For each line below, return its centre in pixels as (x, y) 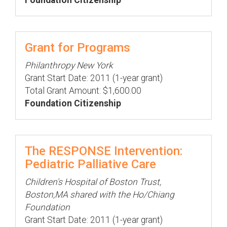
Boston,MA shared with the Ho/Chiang (100, 195)
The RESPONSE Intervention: (104, 151)
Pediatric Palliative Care (90, 164)
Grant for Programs (78, 48)
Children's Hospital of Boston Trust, (93, 182)
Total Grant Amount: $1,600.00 (83, 91)
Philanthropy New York (69, 66)
